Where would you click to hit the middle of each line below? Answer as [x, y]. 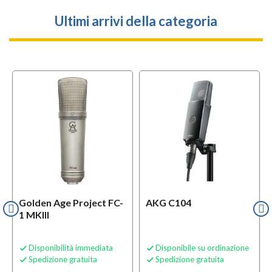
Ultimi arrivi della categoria [136, 21]
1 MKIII [34, 215]
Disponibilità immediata [71, 248]
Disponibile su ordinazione [202, 248]
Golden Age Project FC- [71, 203]
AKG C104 [168, 203]
